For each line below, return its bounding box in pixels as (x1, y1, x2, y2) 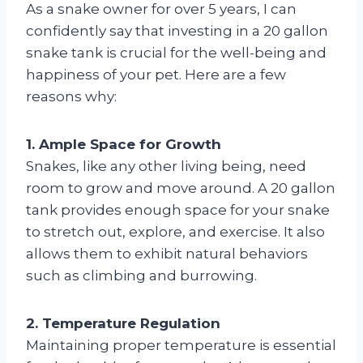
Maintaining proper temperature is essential (26, 336, 336, 353)
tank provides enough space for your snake (26, 201, 330, 218)
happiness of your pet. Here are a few (26, 66, 286, 83)
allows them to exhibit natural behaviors (26, 245, 308, 262)
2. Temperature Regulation (26, 314, 220, 331)
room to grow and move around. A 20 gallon (26, 179, 335, 196)
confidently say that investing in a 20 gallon (26, 22, 328, 39)
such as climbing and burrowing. (26, 267, 257, 284)
